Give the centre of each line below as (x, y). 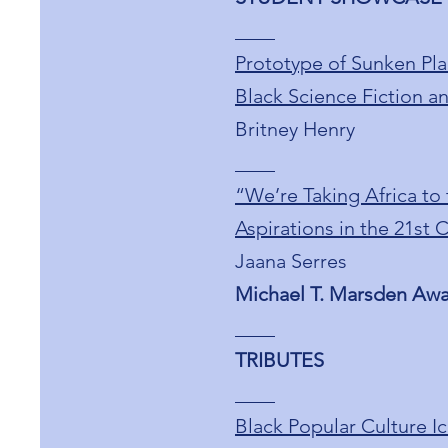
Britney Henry (295, 129)
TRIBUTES (279, 360)
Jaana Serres (291, 261)
